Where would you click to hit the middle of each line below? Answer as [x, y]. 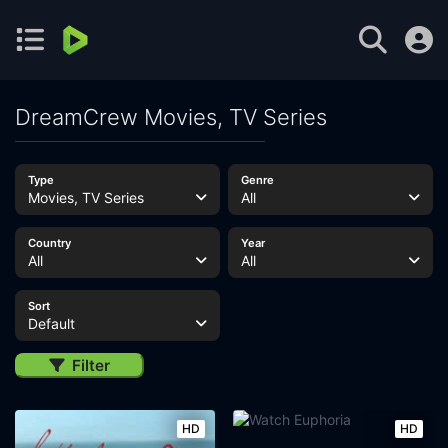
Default [51, 323]
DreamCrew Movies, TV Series [171, 117]
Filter [91, 365]
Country [49, 243]
